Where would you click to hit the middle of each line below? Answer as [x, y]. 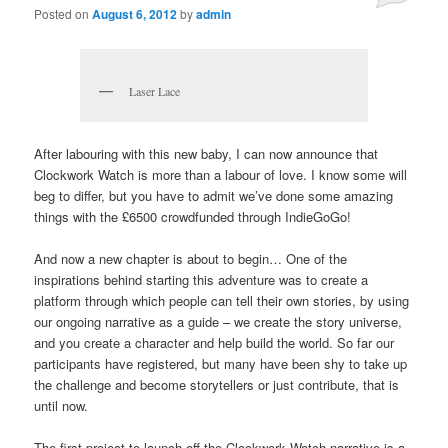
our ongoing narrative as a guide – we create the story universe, [218, 322]
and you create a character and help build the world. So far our [214, 343]
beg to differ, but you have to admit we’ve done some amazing [214, 196]
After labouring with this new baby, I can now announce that [206, 154]
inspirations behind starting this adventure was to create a [201, 280]
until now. [61, 406]
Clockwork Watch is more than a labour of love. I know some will [221, 175]
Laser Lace [154, 90]
